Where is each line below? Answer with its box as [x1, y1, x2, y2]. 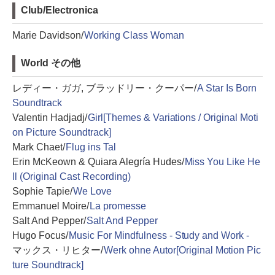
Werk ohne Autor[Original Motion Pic [103, 245, 261, 255]
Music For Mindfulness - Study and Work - [68, 230, 250, 241]
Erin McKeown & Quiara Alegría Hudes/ [12, 157, 184, 167]
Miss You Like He [184, 157, 261, 167]
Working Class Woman [83, 30, 184, 41]
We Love [72, 186, 112, 196]
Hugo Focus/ [12, 230, 68, 241]
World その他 [21, 58, 80, 68]
